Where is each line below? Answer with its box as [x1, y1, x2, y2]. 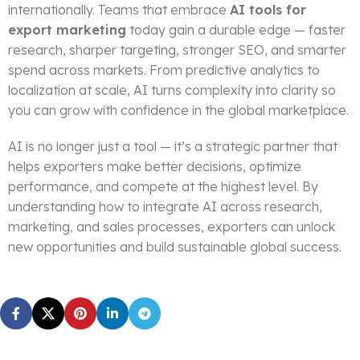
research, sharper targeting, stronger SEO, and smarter [8, 42, 346, 59]
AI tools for [230, 2, 306, 18]
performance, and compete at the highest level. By [8, 178, 318, 195]
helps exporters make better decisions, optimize [8, 158, 301, 175]
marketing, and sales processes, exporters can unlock [8, 219, 335, 235]
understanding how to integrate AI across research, [8, 198, 322, 215]
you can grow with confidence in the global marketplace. [8, 102, 349, 119]
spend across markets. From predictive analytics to [8, 62, 320, 79]
